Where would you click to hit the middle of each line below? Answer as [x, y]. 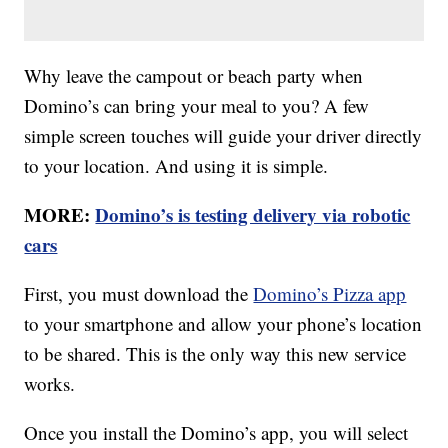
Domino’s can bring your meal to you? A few [197, 106]
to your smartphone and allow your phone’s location [223, 324]
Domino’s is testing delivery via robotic [253, 215]
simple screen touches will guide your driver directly [223, 136]
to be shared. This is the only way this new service [215, 354]
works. [50, 384]
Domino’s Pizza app [330, 294]
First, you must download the [139, 294]
